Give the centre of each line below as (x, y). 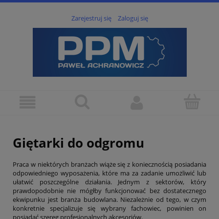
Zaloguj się (133, 18)
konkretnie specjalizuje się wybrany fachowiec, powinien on (109, 208)
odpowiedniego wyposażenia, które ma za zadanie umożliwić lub (109, 173)
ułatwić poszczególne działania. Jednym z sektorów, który (109, 182)
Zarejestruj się (91, 18)
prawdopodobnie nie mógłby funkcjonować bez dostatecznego (109, 190)
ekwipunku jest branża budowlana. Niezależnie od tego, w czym (109, 199)
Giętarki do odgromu (78, 142)
